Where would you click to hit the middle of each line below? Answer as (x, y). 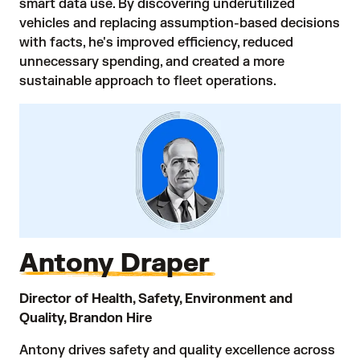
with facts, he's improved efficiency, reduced (156, 43)
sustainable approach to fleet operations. (148, 81)
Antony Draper (117, 263)
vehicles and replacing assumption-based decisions (180, 23)
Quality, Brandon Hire (86, 318)
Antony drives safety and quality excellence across (177, 350)
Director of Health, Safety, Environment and (156, 299)
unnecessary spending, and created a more (152, 62)
